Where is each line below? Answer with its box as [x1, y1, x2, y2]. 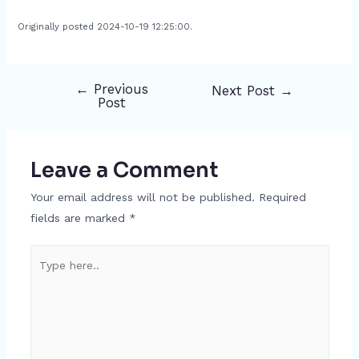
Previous [88, 81, 148, 97]
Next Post [212, 83, 280, 99]
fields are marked [30, 212, 129, 224]
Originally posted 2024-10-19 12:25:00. [17, 22, 192, 32]
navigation [42, 105, 98, 118]
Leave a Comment [30, 157, 218, 183]
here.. [29, 269, 59, 282]
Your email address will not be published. [30, 191, 255, 204]
